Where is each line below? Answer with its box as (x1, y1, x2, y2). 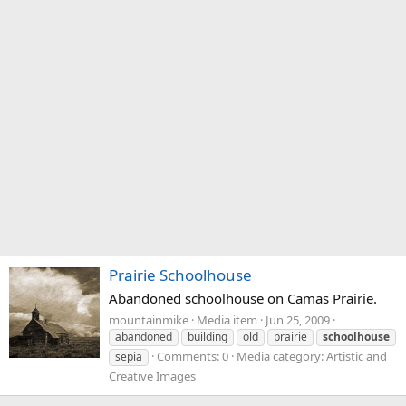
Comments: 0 (157, 347, 228, 364)
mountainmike (109, 311, 188, 328)
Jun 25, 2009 (266, 311, 330, 328)
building (188, 328, 227, 344)
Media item (197, 311, 257, 328)
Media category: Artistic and (237, 347, 387, 364)
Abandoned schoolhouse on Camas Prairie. (109, 289, 377, 308)
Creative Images (109, 367, 196, 384)
